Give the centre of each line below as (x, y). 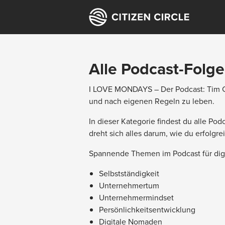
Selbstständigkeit (129, 173)
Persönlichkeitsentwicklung (147, 209)
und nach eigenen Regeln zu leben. (152, 101)
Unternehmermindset (136, 197)
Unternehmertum (129, 185)
